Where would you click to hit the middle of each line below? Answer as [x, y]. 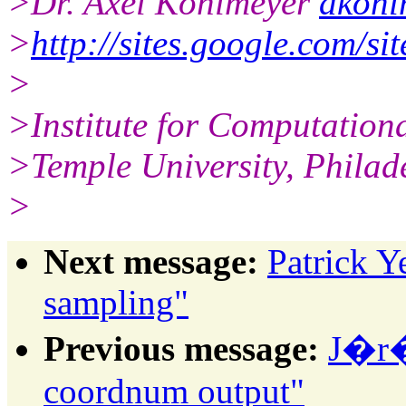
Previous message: [181, 348]
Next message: [151, 261]
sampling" [116, 302]
